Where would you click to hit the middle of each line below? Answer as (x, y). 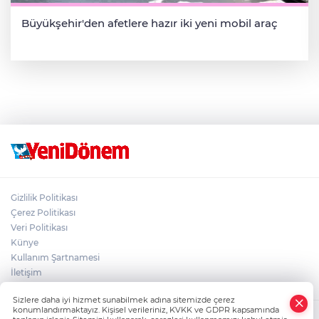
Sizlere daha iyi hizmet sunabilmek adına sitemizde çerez (124, 300)
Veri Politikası (39, 227)
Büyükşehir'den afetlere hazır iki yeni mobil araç (150, 23)
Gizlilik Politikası (44, 197)
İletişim (26, 272)
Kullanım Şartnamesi (55, 257)
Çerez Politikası (43, 212)
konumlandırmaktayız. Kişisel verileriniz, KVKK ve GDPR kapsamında (146, 310)
